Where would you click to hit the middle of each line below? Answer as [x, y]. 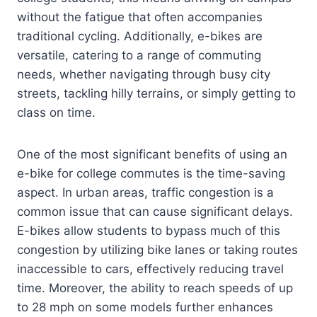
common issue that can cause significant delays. [155, 212]
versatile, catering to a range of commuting [139, 56]
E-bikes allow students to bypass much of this [149, 231]
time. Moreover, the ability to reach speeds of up [155, 288]
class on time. [56, 113]
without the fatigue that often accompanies [140, 17]
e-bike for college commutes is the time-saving [151, 174]
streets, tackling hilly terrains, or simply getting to [156, 94]
